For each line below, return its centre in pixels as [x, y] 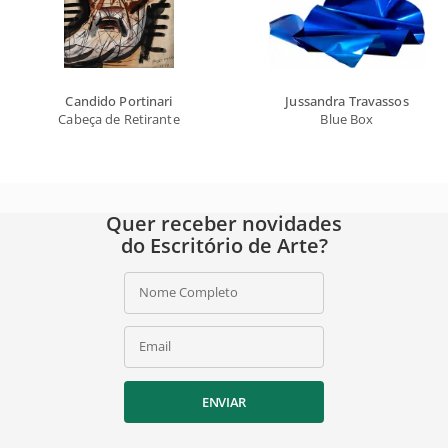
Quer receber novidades [224, 223]
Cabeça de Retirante [119, 118]
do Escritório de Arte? [224, 245]
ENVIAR [224, 401]
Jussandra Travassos [347, 100]
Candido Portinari [119, 100]
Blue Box [347, 118]
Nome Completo [188, 291]
